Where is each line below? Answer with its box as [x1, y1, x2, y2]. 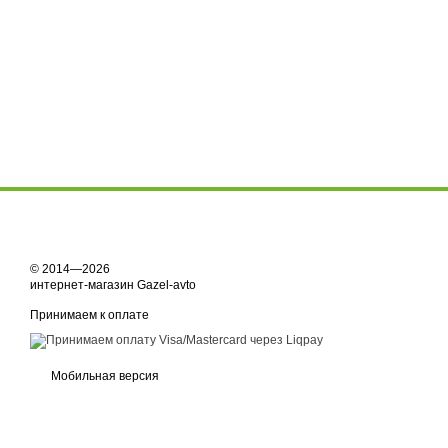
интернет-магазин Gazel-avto [30, 278, 196, 292]
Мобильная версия [48, 369, 159, 383]
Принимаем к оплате [30, 308, 149, 322]
